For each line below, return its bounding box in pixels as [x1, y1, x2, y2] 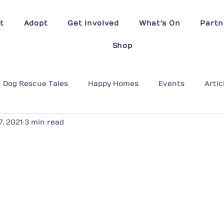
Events [158, 79, 184, 88]
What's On [138, 19, 180, 27]
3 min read [24, 117, 64, 126]
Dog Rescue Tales [3, 79, 68, 88]
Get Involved [67, 19, 119, 27]
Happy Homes [88, 79, 138, 88]
